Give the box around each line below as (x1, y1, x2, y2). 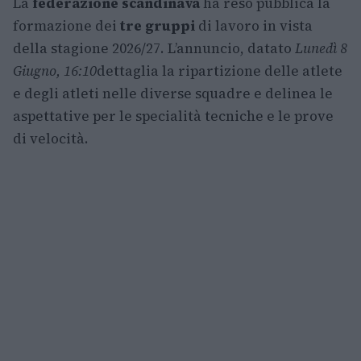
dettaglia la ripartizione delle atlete (97, 61, 342, 81)
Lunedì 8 (295, 39, 347, 59)
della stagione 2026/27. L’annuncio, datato (13, 39, 295, 59)
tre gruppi (120, 16, 195, 36)
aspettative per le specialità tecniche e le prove (13, 106, 334, 127)
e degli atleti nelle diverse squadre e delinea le (13, 84, 333, 104)
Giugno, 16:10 (13, 61, 97, 81)
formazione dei (13, 16, 120, 36)
